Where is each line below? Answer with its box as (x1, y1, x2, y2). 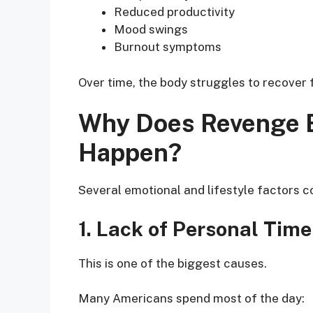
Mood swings (114, 22, 188, 37)
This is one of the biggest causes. (78, 256, 267, 270)
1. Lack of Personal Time (78, 216, 312, 241)
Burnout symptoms (114, 40, 221, 54)
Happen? (78, 138, 182, 168)
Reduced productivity (114, 5, 235, 20)
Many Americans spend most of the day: (78, 291, 305, 306)
